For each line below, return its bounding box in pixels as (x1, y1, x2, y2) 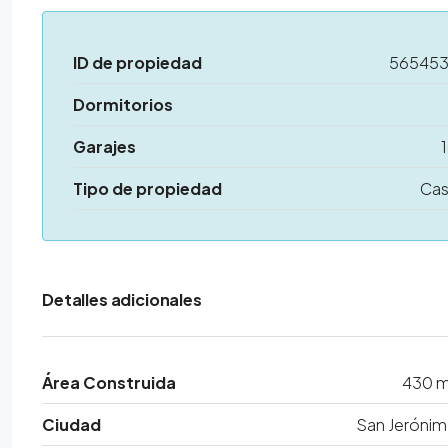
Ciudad (42, 414, 101, 435)
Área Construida (42, 372, 176, 393)
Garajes (73, 136, 136, 157)
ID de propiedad (73, 52, 202, 73)
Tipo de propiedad (73, 178, 222, 199)
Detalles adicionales (42, 289, 202, 310)
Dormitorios (73, 94, 173, 115)
